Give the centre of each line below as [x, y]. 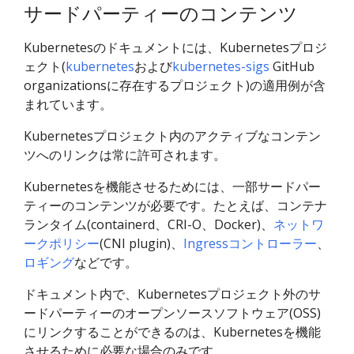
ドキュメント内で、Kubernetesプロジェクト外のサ [172, 294]
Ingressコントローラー [250, 243]
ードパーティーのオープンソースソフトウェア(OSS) [172, 313]
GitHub [292, 66]
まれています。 [68, 104]
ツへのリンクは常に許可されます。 [125, 154]
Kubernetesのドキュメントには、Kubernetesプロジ [175, 47]
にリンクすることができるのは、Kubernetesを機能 [172, 331]
